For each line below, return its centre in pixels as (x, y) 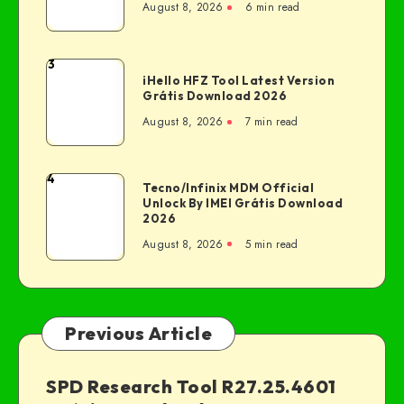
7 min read (271, 122)
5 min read (271, 244)
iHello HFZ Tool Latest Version (239, 81)
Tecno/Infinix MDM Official (228, 187)
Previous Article (138, 334)
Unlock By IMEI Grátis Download (243, 202)
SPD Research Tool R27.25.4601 (191, 387)
